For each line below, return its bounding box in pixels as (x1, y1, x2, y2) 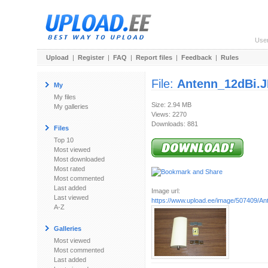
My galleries (54, 103, 89, 110)
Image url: (151, 187, 180, 194)
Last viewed (54, 194, 89, 201)
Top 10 (54, 136, 74, 144)
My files (54, 93, 76, 100)
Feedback (181, 54, 212, 61)
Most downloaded (54, 156, 105, 163)
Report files (136, 54, 172, 61)
